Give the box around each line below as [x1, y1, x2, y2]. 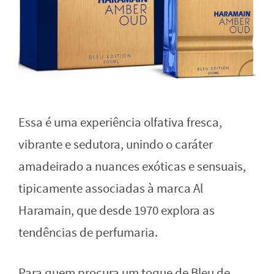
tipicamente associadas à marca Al [18, 180, 203, 197]
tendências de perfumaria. [18, 224, 158, 241]
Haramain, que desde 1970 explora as [18, 202, 215, 219]
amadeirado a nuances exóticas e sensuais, [18, 158, 246, 175]
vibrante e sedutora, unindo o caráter [18, 136, 213, 153]
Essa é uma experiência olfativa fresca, [18, 114, 222, 131]
